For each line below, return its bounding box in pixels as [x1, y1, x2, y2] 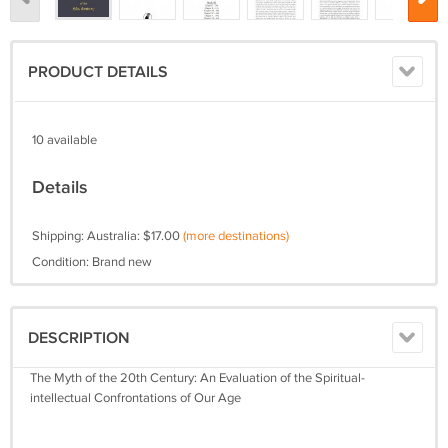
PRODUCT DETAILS [28, 63, 168, 82]
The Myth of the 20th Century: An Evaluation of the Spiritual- [30, 370, 365, 386]
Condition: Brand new [32, 254, 152, 270]
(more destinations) [183, 228, 289, 244]
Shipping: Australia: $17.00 [32, 228, 183, 244]
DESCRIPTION [28, 329, 130, 348]
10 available [32, 132, 97, 148]
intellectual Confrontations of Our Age [30, 390, 241, 406]
